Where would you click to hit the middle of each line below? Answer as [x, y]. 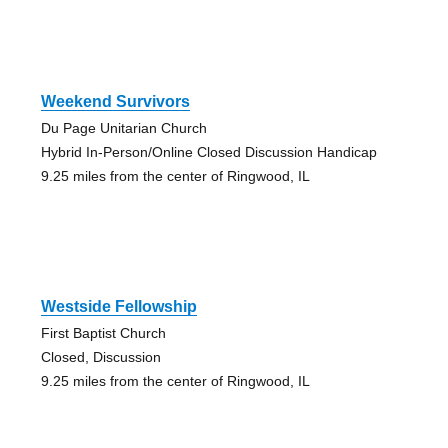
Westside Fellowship [118, 307]
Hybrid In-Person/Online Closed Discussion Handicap [208, 152]
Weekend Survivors [115, 102]
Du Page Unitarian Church [123, 128]
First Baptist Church [103, 333]
